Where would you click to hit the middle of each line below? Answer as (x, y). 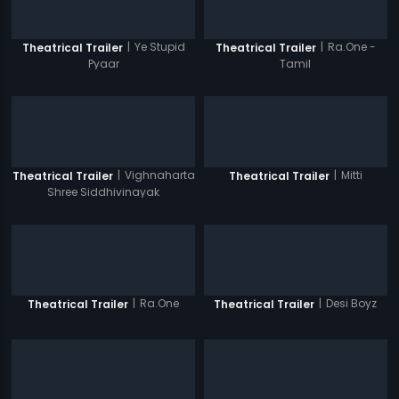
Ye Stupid (159, 47)
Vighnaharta (159, 175)
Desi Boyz (352, 304)
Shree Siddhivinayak (104, 192)
